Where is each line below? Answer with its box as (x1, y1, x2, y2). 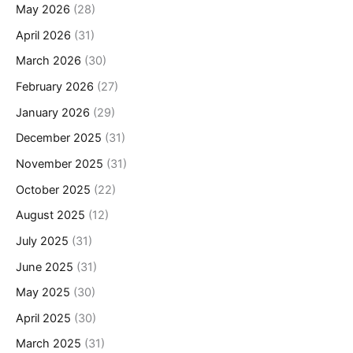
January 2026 (16, 105, 90, 120)
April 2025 (16, 310, 71, 325)
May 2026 (16, 2, 70, 17)
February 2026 (16, 80, 94, 95)
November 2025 (16, 156, 103, 171)
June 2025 (16, 259, 73, 274)
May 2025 (16, 285, 70, 300)
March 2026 (16, 54, 81, 69)
